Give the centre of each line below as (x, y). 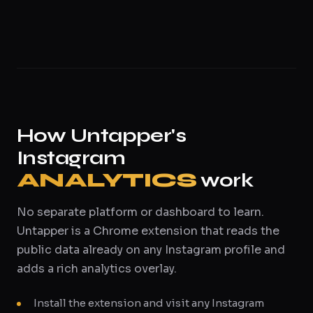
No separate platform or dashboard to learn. (140, 212)
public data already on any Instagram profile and (151, 250)
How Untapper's (102, 136)
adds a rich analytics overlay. (97, 269)
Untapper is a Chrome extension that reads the (148, 231)
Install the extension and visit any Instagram (149, 303)
